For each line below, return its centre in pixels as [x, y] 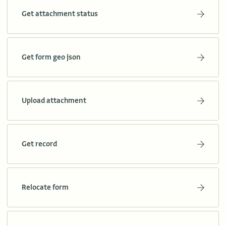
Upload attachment [54, 101]
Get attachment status [60, 14]
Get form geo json [51, 57]
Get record [39, 144]
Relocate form [45, 187]
